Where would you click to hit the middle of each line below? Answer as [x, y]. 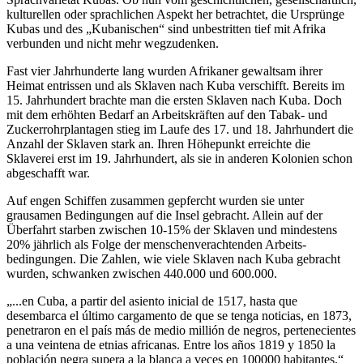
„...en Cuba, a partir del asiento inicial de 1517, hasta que [152, 301]
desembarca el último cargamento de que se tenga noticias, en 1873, [179, 316]
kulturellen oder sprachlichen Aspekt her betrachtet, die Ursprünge [175, 15]
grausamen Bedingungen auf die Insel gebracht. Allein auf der [164, 216]
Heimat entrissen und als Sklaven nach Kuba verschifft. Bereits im [175, 86]
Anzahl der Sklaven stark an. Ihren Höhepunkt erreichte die [158, 144]
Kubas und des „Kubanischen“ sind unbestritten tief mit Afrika [166, 29]
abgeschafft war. [48, 173]
